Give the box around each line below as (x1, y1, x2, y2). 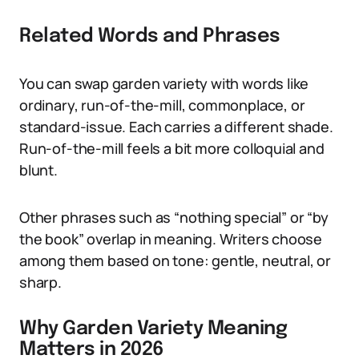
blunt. (19, 160, 58, 179)
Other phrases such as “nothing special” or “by (19, 208, 329, 227)
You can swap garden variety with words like (19, 74, 309, 93)
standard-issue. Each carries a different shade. (19, 117, 333, 136)
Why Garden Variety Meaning (19, 319, 288, 339)
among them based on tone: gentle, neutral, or (19, 251, 331, 270)
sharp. (19, 272, 62, 292)
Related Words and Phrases (19, 26, 280, 46)
